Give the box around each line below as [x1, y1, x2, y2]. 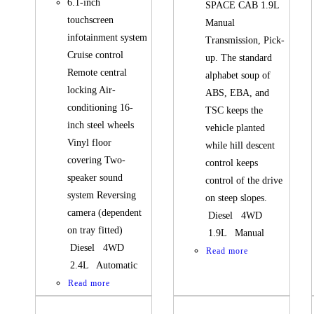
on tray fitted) [67, 225, 129, 236]
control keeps [205, 158, 259, 169]
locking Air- [67, 85, 116, 96]
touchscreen [67, 15, 114, 26]
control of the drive [205, 175, 283, 186]
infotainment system [67, 32, 148, 43]
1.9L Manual [205, 228, 265, 239]
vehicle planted [205, 123, 266, 134]
